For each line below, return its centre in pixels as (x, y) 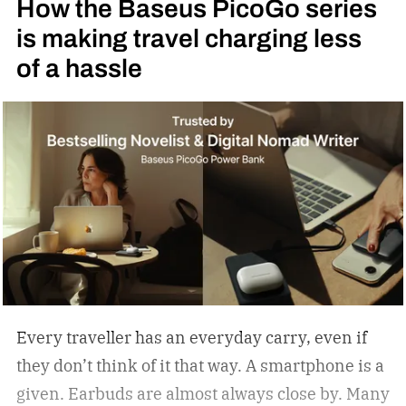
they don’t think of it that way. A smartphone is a (200, 365)
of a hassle (79, 68)
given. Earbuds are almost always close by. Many (203, 393)
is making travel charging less (188, 38)
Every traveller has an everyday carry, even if (191, 337)
